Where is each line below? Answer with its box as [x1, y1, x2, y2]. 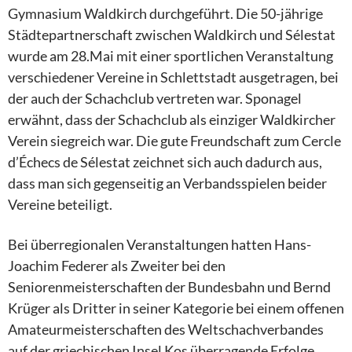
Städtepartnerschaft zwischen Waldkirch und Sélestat [8, 26, 335, 43]
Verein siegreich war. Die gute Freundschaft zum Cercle [8, 132, 341, 149]
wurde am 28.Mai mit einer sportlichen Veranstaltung [8, 47, 333, 64]
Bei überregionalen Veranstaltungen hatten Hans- [8, 236, 311, 253]
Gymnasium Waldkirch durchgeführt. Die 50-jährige [8, 5, 323, 22]
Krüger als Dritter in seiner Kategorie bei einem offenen [8, 299, 344, 317]
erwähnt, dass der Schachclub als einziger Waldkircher [8, 111, 335, 128]
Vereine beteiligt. [8, 196, 112, 213]
